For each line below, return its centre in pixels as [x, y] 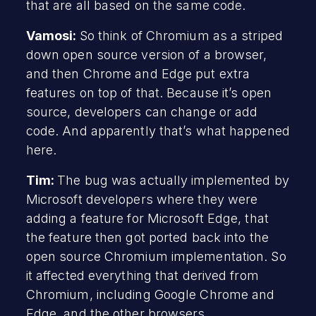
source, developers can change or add [142, 111]
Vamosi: [53, 35]
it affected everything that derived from [142, 275]
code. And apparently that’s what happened [158, 130]
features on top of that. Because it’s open [148, 92]
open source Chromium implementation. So [156, 256]
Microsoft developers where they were [142, 199]
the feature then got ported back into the [147, 237]
